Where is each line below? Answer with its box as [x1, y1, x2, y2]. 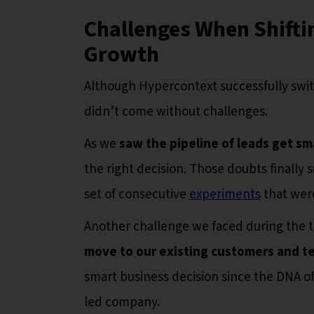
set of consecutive [84, 184, 189, 204]
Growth [84, 38, 159, 71]
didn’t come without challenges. [84, 102, 268, 121]
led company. [84, 292, 160, 312]
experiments [189, 184, 261, 204]
